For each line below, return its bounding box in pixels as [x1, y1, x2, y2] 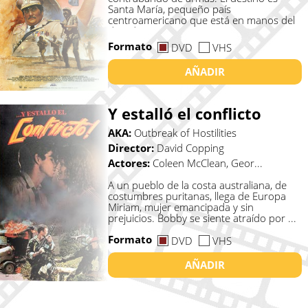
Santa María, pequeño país [107, 1, 231, 16]
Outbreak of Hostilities [133, 126, 236, 140]
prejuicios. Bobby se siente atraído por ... [107, 211, 296, 225]
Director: [107, 141, 157, 155]
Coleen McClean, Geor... [152, 156, 263, 170]
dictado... [107, 23, 151, 38]
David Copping [156, 141, 224, 155]
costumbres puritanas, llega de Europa [107, 189, 286, 203]
